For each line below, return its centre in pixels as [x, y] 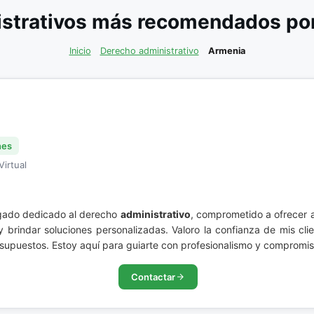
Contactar [153, 277]
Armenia [226, 51]
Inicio [80, 51]
